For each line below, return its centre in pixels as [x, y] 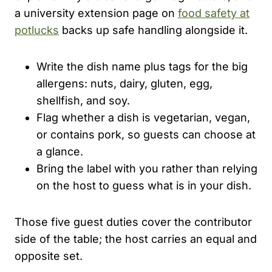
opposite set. [49, 256]
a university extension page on [96, 13]
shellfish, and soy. [83, 100]
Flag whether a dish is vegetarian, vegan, [143, 117]
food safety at [214, 13]
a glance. [60, 151]
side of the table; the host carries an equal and [136, 239]
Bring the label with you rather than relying [147, 168]
